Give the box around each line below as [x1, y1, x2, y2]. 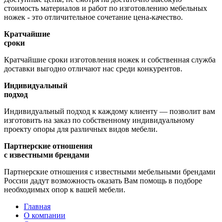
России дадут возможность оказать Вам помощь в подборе [4, 176, 202, 185]
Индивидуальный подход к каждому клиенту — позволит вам [4, 107, 215, 116]
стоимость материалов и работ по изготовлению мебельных [4, 4, 207, 13]
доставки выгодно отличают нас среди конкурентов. [4, 64, 182, 73]
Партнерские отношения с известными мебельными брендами [4, 167, 216, 176]
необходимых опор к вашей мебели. [4, 185, 125, 194]
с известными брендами [4, 151, 89, 160]
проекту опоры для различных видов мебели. [4, 125, 158, 134]
